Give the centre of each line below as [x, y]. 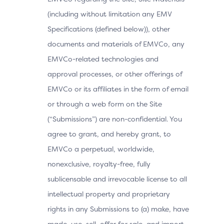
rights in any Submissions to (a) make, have [118, 209]
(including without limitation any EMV [110, 14]
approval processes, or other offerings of [115, 74]
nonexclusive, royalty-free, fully [99, 164]
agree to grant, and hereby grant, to [109, 134]
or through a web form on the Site [105, 104]
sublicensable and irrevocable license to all [117, 179]
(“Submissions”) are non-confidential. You [115, 119]
